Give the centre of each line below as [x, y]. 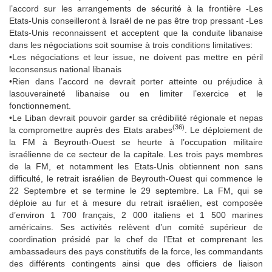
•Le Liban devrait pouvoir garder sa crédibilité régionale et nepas [136, 117]
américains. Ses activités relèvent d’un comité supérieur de [136, 227]
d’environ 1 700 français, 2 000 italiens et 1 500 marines [136, 215]
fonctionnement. [40, 105]
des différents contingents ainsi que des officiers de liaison [136, 263]
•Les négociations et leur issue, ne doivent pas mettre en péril [136, 57]
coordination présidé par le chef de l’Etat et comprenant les [136, 239]
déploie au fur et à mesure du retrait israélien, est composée [136, 202]
